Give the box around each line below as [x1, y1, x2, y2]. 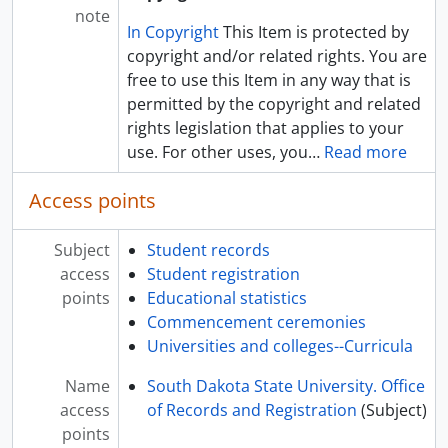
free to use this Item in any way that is [126, 69, 411, 91]
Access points [29, 187, 156, 214]
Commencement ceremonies [146, 311, 366, 333]
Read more [323, 141, 407, 163]
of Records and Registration [146, 399, 357, 421]
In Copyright [126, 21, 219, 43]
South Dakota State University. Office [146, 375, 425, 397]
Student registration [146, 263, 300, 285]
